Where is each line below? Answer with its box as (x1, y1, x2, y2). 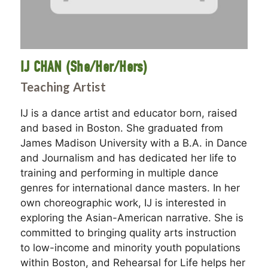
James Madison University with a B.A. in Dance (20, 137, 247, 150)
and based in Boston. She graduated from (20, 122, 223, 135)
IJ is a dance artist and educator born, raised (20, 107, 237, 120)
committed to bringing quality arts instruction (20, 227, 236, 239)
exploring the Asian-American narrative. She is (20, 212, 243, 224)
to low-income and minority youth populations (20, 242, 240, 254)
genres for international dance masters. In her (20, 182, 240, 194)
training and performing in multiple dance (20, 167, 218, 179)
